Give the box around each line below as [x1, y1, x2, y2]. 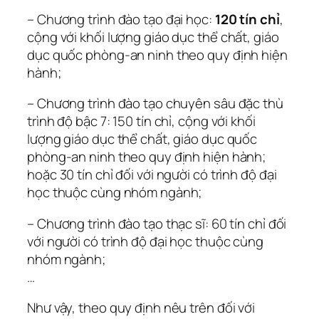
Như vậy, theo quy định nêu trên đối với [27, 298, 256, 318]
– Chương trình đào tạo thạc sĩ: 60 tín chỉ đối [27, 214, 287, 233]
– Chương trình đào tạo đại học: [27, 9, 215, 28]
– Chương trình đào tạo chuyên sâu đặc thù [27, 94, 283, 113]
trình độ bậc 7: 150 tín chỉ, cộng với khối [27, 112, 256, 131]
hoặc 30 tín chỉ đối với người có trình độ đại [27, 165, 277, 184]
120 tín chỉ [214, 9, 280, 28]
